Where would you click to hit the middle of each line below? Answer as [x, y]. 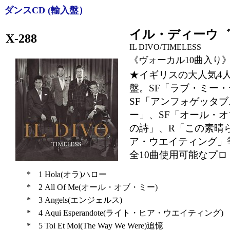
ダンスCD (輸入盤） [46, 10]
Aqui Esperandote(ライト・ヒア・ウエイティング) [134, 213]
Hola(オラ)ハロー [75, 174]
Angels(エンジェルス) [83, 200]
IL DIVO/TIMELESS [165, 47]
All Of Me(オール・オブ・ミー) [101, 187]
